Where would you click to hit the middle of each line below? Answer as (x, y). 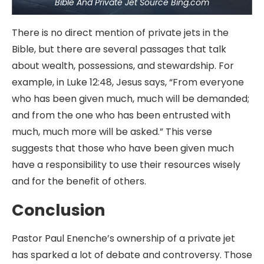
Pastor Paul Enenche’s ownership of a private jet (123, 238)
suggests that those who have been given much (123, 148)
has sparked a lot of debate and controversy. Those (132, 255)
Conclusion (59, 210)
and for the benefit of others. (79, 181)
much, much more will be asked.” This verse (112, 132)
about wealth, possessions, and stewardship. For (123, 66)
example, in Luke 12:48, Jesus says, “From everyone (128, 82)
